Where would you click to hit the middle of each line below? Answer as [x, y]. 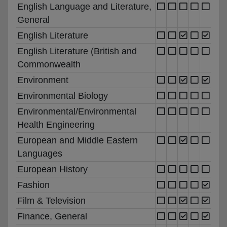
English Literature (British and [77, 51]
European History [52, 169]
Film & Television [51, 200]
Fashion [33, 185]
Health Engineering [56, 124]
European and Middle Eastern [78, 140]
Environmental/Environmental [77, 111]
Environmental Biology [63, 96]
